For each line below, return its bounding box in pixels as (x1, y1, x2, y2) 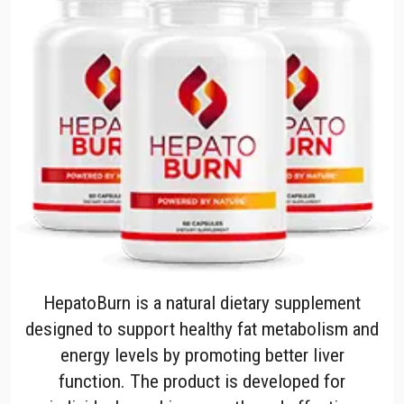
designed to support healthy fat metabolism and (25, 317, 379, 340)
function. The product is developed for (59, 369, 345, 392)
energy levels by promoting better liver (60, 343, 344, 366)
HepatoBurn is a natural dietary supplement (43, 290, 361, 314)
